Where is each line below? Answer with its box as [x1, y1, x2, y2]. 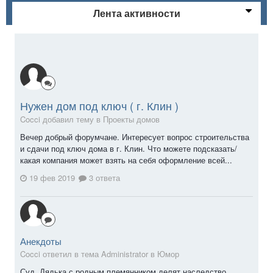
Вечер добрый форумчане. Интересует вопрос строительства [20, 130, 249, 143]
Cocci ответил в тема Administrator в [20, 248, 157, 260]
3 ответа [87, 172, 120, 184]
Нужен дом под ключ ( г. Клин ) [20, 97, 179, 113]
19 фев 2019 [29, 172, 75, 184]
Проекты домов [103, 113, 160, 125]
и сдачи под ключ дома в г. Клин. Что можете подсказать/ [20, 142, 237, 154]
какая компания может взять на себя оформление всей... [20, 154, 232, 166]
